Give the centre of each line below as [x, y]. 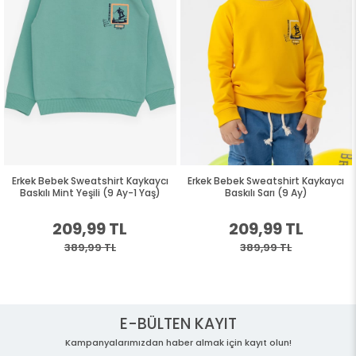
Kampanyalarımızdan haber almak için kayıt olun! [178, 342]
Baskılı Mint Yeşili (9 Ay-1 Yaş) [90, 192]
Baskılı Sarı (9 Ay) [266, 192]
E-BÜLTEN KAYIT [178, 323]
